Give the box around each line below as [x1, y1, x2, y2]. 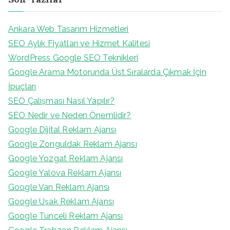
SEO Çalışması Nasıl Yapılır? [8, 96, 115, 106]
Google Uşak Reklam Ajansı [8, 197, 114, 207]
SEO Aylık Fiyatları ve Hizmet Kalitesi [8, 39, 150, 49]
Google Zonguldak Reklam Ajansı [8, 139, 137, 149]
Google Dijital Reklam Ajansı [8, 125, 117, 135]
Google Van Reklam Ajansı [8, 182, 109, 193]
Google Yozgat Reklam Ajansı [8, 154, 123, 164]
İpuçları [8, 82, 36, 92]
